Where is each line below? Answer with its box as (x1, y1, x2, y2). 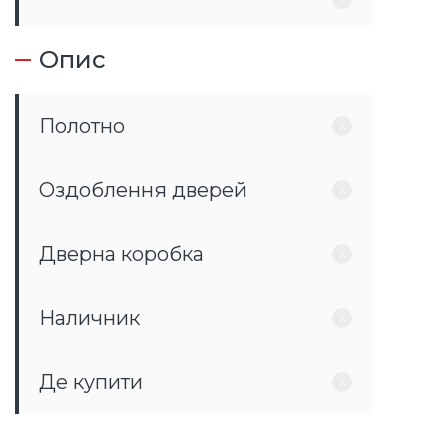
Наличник (39, 306, 140, 330)
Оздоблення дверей (39, 178, 247, 202)
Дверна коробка (39, 242, 204, 266)
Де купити (39, 370, 143, 394)
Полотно (39, 114, 125, 138)
